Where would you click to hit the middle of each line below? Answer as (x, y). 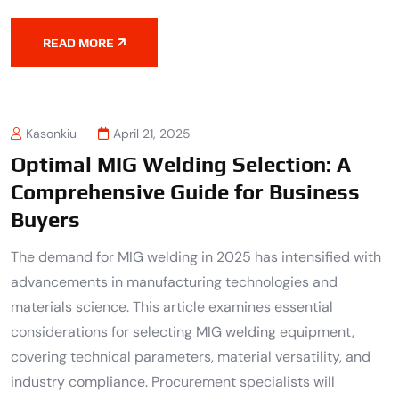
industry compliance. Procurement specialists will (173, 382)
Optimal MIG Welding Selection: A (181, 165)
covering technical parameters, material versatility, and (191, 357)
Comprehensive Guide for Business (185, 192)
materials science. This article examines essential (172, 307)
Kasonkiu (51, 134)
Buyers (45, 220)
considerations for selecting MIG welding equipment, (183, 332)
